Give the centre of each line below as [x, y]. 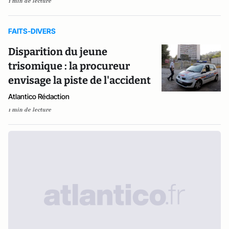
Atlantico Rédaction [39, 96]
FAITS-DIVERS [32, 31]
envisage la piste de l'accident [79, 80]
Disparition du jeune [58, 52]
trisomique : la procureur [69, 66]
